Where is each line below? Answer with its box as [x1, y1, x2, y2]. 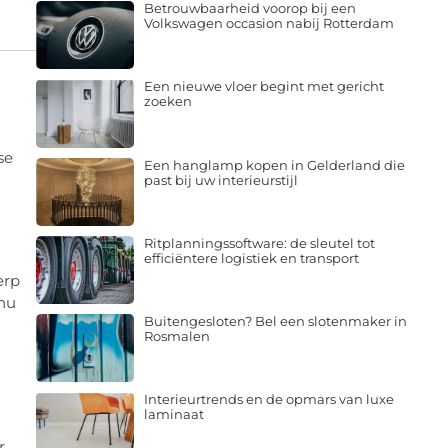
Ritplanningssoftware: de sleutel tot [143, 234, 375, 251]
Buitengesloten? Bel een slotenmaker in [143, 313, 407, 330]
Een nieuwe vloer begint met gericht [143, 78, 384, 95]
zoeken [143, 93, 192, 110]
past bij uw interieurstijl [143, 171, 298, 188]
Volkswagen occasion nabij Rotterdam [143, 15, 394, 32]
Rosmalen [143, 328, 210, 345]
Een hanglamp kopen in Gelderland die [143, 156, 405, 173]
